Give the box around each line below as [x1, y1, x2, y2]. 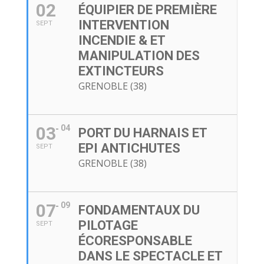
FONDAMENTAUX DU [78, 203, 200, 218]
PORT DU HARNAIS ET [78, 126, 207, 141]
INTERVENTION [78, 18, 169, 33]
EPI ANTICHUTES [78, 141, 180, 156]
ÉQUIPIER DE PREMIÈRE [78, 2, 217, 18]
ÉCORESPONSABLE [78, 233, 192, 249]
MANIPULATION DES [78, 48, 200, 64]
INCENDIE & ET [78, 33, 165, 48]
